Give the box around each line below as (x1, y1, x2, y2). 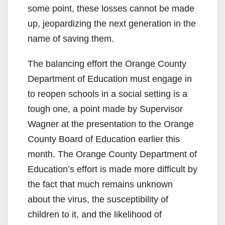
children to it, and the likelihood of (28, 209, 162, 219)
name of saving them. (28, 33, 114, 44)
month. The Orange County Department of (28, 149, 197, 159)
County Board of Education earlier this (28, 134, 180, 144)
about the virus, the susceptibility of (28, 194, 168, 204)
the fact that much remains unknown (28, 179, 173, 189)
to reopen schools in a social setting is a (28, 88, 187, 99)
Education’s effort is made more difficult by (28, 164, 197, 174)
